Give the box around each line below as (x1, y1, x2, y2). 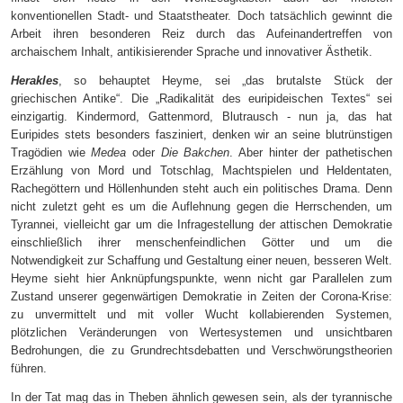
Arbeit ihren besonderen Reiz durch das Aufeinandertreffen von (11, 27, 392, 41)
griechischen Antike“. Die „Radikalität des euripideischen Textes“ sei (11, 92, 392, 106)
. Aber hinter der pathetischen (229, 146, 393, 160)
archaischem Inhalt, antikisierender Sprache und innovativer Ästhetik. (11, 45, 372, 59)
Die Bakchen (160, 146, 230, 160)
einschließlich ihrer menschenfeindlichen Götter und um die (11, 236, 392, 250)
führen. (11, 362, 47, 376)
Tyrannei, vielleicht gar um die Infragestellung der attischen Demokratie (11, 218, 392, 232)
